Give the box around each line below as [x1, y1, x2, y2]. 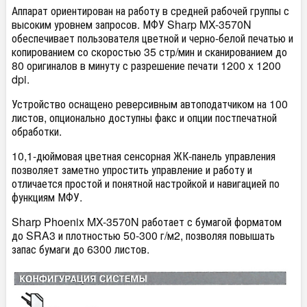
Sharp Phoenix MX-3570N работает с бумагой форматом [12, 214, 282, 230]
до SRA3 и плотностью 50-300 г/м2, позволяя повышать [12, 228, 275, 243]
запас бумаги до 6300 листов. [12, 241, 149, 257]
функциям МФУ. [12, 189, 82, 205]
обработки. [12, 123, 62, 139]
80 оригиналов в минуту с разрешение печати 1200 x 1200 [12, 58, 281, 73]
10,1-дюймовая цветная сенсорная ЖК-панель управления [12, 148, 275, 164]
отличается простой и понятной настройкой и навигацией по [12, 175, 280, 191]
